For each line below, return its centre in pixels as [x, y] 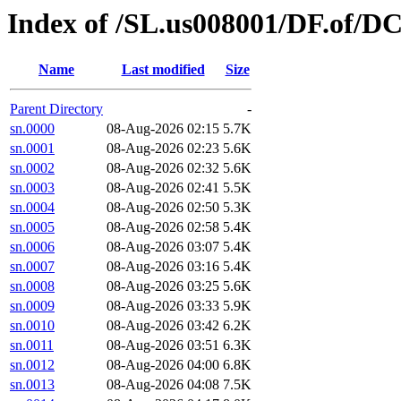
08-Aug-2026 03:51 [163, 346]
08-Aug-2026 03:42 [163, 326]
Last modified [163, 70]
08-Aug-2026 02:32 [163, 168]
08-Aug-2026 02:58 [163, 227]
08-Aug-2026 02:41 [163, 188]
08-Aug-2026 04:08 [163, 385]
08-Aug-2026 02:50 [163, 208]
